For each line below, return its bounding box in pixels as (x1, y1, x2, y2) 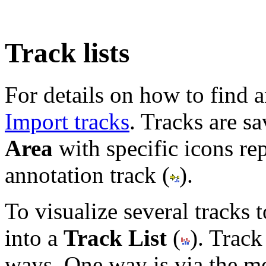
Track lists (5, 37, 129, 68)
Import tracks (5, 109, 129, 135)
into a (5, 225, 64, 251)
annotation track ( (5, 162, 170, 188)
